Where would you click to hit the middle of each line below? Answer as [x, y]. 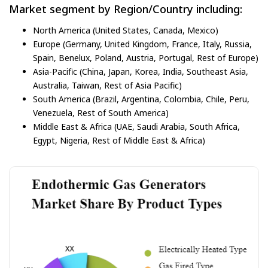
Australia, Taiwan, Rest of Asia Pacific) [107, 85]
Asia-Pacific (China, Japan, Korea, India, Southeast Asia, [141, 71]
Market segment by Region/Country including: [126, 9]
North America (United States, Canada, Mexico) [126, 30]
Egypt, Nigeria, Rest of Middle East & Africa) [119, 140]
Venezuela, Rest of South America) [101, 112]
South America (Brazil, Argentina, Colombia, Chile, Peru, [141, 99]
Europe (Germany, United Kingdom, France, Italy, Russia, [142, 44]
